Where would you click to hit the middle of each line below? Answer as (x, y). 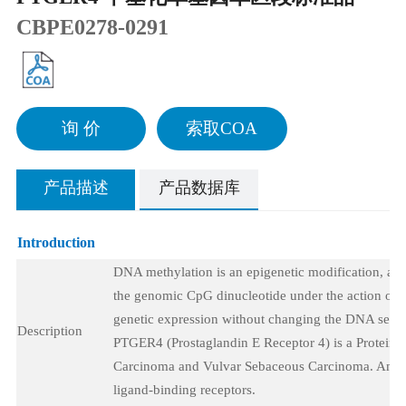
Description (49, 331)
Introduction (56, 243)
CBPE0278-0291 (92, 28)
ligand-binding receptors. (184, 390)
